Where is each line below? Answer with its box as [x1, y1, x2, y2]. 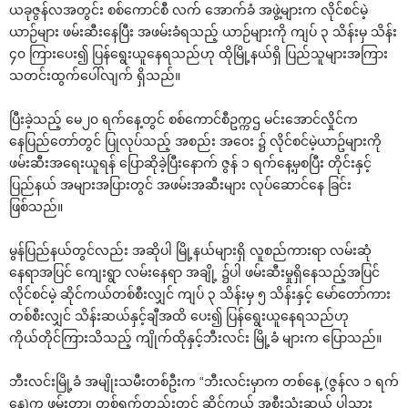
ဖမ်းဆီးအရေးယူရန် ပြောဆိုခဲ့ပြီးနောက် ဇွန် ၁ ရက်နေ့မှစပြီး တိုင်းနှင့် [9, 156, 372, 171]
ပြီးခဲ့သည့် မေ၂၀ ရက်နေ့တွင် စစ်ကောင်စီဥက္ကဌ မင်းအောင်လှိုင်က [9, 112, 358, 127]
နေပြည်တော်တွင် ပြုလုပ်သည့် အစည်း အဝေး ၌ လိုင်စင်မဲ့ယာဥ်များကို [9, 134, 382, 149]
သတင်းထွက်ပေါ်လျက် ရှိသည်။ [9, 68, 180, 84]
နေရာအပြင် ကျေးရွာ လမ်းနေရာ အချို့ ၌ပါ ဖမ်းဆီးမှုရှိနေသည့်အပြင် [9, 265, 380, 280]
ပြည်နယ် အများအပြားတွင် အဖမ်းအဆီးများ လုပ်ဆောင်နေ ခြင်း [9, 178, 352, 193]
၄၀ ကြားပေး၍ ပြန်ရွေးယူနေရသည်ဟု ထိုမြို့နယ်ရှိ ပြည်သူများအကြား [9, 46, 388, 62]
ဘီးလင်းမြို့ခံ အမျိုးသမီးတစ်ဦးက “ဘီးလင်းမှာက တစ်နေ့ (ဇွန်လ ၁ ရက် [9, 374, 399, 390]
